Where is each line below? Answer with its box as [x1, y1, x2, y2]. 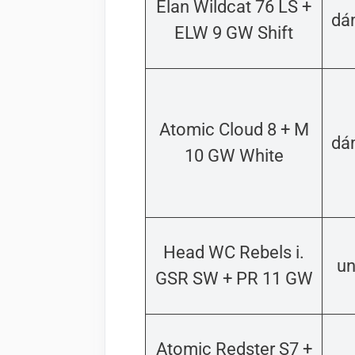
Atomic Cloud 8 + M [158, 120, 309, 140]
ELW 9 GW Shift [174, 23, 293, 44]
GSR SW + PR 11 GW [155, 269, 313, 289]
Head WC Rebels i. [163, 242, 304, 263]
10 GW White [184, 146, 284, 166]
